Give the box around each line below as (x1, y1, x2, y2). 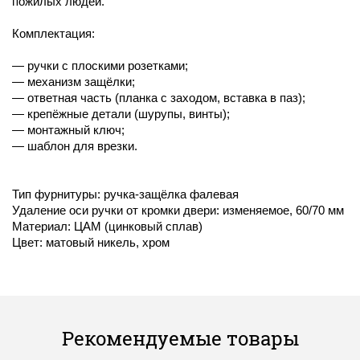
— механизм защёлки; (12, 76, 135, 89)
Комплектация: (12, 27, 95, 41)
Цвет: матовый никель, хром (12, 236, 170, 250)
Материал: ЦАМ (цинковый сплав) (12, 220, 202, 234)
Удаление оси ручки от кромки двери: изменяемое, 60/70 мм (12, 204, 344, 218)
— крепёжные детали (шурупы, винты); (12, 108, 230, 121)
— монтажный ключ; (12, 124, 125, 137)
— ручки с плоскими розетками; (12, 59, 188, 73)
